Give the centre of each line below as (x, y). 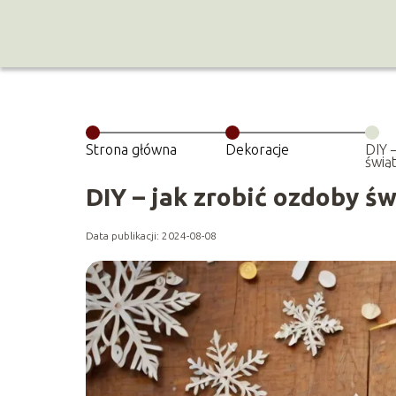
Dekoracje (258, 149)
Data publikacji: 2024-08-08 (151, 236)
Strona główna (131, 149)
